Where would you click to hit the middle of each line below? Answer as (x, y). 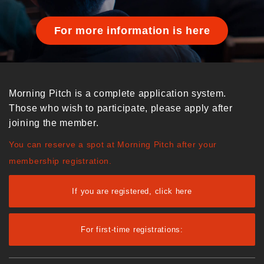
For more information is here (132, 31)
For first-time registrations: (132, 230)
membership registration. (60, 161)
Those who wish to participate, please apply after (121, 108)
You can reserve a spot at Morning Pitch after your (113, 145)
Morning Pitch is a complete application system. (118, 94)
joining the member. (54, 123)
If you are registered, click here (132, 192)
